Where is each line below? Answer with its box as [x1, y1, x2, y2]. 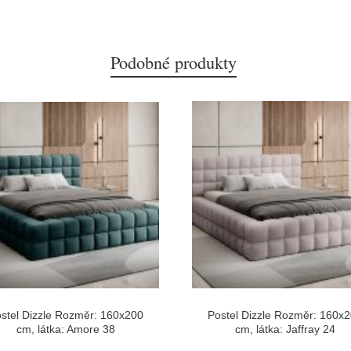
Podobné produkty [110, 50, 237, 74]
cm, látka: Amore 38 [16, 322, 115, 335]
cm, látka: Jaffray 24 [235, 322, 336, 335]
